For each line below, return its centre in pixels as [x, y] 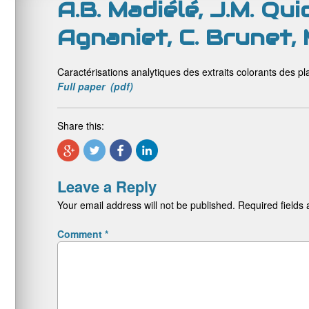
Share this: [81, 126]
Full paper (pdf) [95, 86]
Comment [81, 234]
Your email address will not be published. [146, 205]
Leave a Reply [107, 186]
